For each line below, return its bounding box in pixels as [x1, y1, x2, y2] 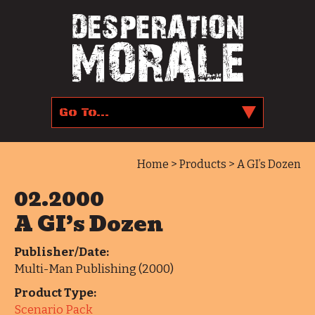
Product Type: [14, 285, 96, 300]
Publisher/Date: [14, 245, 109, 259]
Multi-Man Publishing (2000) [14, 262, 174, 276]
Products [179, 157, 226, 171]
